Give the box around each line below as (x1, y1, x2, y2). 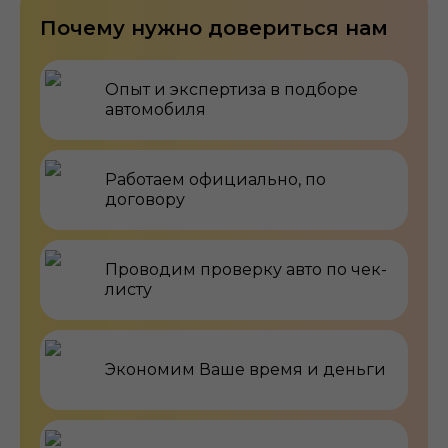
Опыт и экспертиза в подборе (105, 79, 358, 99)
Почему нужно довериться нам (40, 15, 388, 40)
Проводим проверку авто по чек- (105, 259, 387, 279)
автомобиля (105, 99, 206, 119)
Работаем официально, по (105, 169, 326, 189)
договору (105, 189, 185, 209)
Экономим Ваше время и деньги (105, 359, 386, 379)
